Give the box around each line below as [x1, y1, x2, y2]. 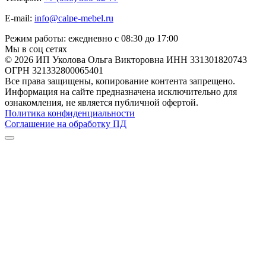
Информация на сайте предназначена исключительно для [5, 86, 237, 97]
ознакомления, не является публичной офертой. [5, 97, 198, 107]
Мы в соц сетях [5, 43, 67, 54]
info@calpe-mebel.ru [34, 12, 113, 23]
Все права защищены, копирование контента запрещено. [5, 75, 235, 86]
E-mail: [5, 12, 34, 23]
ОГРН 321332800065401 [5, 65, 103, 75]
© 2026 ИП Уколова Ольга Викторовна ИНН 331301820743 [5, 54, 247, 65]
